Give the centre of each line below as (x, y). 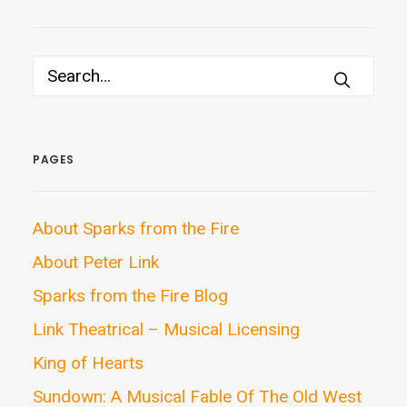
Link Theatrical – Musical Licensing (166, 329)
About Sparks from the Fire (136, 228)
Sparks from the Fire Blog (130, 296)
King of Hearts (88, 363)
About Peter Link (96, 262)
